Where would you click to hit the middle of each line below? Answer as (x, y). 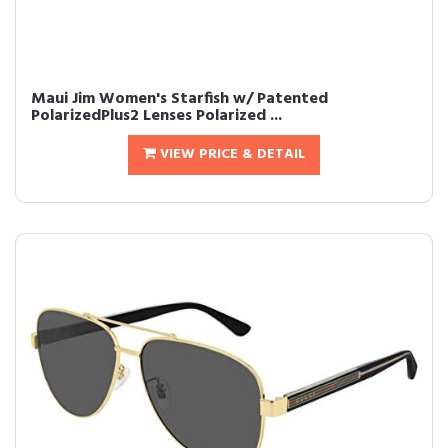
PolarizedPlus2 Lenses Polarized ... (156, 116)
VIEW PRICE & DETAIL (230, 154)
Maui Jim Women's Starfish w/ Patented (179, 99)
